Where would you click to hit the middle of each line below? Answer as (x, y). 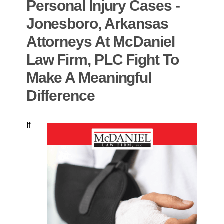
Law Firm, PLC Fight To (102, 60)
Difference (60, 96)
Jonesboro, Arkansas (97, 24)
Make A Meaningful (89, 78)
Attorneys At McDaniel (100, 42)
